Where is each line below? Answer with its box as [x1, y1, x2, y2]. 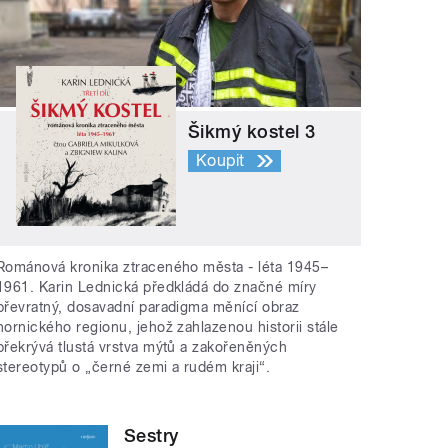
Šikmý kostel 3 [188, 121, 316, 143]
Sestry [124, 424, 179, 446]
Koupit [196, 151, 245, 171]
